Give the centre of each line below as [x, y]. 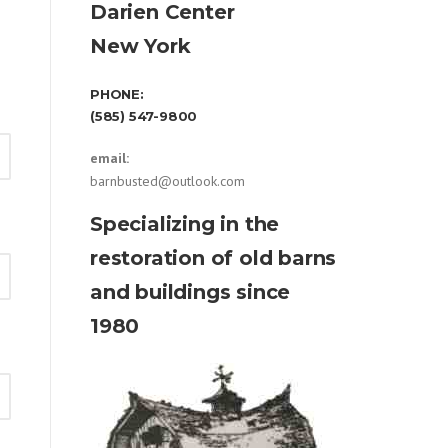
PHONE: [117, 94]
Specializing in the [185, 224]
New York [140, 46]
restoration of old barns [213, 258]
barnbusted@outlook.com [167, 181]
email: [109, 158]
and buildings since [190, 292]
